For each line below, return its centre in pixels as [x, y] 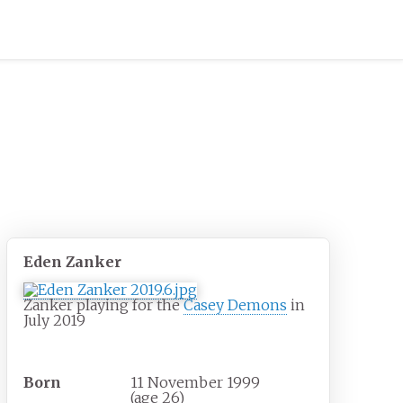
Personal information [107, 352]
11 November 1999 [196, 383]
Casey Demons [236, 305]
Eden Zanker [73, 262]
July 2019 [55, 321]
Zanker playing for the [104, 305]
